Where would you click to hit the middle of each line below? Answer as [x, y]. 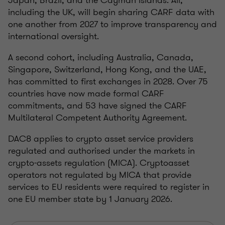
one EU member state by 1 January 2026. [91, 199]
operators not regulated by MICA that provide [100, 175]
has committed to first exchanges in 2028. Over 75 [108, 82]
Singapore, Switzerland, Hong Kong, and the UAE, [107, 70]
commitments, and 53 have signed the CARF [97, 106]
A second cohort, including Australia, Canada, [101, 58]
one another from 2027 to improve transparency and [113, 24]
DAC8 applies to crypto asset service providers [101, 139]
